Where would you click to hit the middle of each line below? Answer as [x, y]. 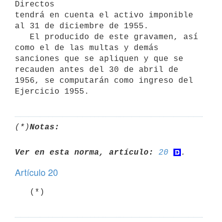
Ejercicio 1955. [52, 91]
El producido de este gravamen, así [22, 37]
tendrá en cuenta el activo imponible [104, 15]
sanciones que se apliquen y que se [99, 59]
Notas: [45, 127]
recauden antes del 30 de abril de [97, 70]
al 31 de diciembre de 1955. [82, 26]
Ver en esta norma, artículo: [84, 152]
